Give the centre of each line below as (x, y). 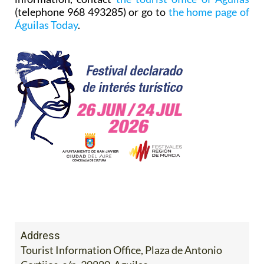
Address (40, 235)
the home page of (209, 11)
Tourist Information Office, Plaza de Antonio (121, 250)
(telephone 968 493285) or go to (92, 11)
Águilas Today (46, 24)
